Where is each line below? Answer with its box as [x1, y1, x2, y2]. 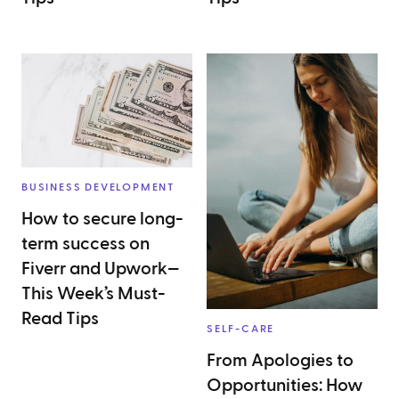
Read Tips [21, 310, 99, 328]
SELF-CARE [207, 323, 275, 335]
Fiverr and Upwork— [21, 260, 180, 278]
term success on [21, 235, 150, 253]
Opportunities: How [207, 377, 363, 395]
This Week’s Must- [21, 285, 166, 303]
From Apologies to [207, 352, 354, 370]
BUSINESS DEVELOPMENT [21, 182, 175, 192]
